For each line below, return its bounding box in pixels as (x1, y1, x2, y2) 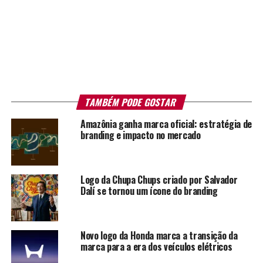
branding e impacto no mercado (80, 127, 201, 142)
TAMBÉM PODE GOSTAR (84, 95, 179, 109)
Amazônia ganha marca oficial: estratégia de (80, 116, 252, 131)
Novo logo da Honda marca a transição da (80, 228, 238, 242)
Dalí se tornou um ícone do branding (80, 183, 218, 198)
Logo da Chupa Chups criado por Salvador (80, 172, 238, 187)
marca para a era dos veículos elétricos (80, 239, 232, 254)
